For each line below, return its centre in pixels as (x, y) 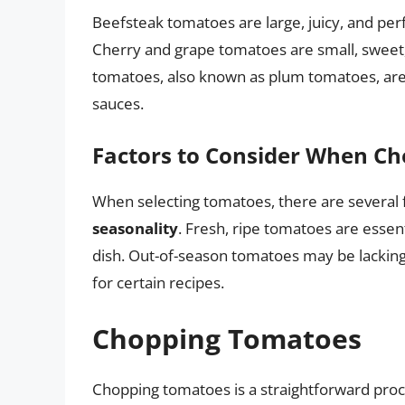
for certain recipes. (158, 283)
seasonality (135, 229)
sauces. (118, 103)
